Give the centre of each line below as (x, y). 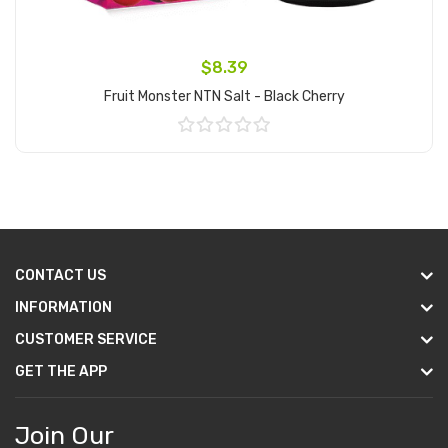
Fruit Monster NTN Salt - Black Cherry (224, 96)
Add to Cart (224, 155)
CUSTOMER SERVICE (86, 339)
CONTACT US (60, 275)
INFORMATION (63, 307)
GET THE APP (61, 371)
